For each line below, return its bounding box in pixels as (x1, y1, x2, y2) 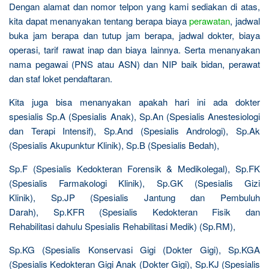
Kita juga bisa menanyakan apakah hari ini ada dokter (9, 95, 260, 108)
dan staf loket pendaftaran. (9, 72, 112, 85)
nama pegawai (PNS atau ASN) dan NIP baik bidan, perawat (9, 58, 260, 70)
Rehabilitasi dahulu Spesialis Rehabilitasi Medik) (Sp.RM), (9, 220, 235, 232)
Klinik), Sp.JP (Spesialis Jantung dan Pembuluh (9, 191, 260, 204)
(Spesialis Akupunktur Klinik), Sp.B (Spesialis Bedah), (9, 139, 219, 151)
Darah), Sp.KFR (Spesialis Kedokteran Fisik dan (9, 205, 260, 218)
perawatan (189, 14, 231, 27)
